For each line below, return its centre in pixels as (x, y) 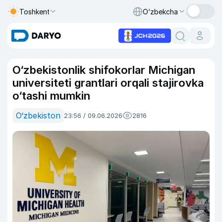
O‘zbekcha (160, 11)
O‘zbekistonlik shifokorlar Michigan (104, 70)
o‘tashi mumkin (51, 96)
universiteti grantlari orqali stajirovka (108, 83)
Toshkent (35, 11)
